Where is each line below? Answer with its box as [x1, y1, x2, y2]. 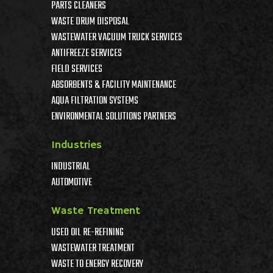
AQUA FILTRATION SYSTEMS [51, 93, 138, 109]
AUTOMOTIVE [51, 175, 92, 191]
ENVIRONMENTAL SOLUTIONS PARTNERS [51, 109, 176, 125]
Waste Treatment [51, 204, 140, 218]
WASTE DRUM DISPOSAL [51, 14, 129, 30]
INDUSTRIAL [51, 159, 90, 175]
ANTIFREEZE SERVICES [51, 46, 122, 62]
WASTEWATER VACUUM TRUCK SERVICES [51, 30, 182, 46]
